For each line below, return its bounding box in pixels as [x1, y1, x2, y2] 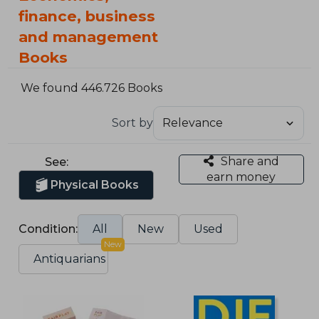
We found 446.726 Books [21, 81, 163, 95]
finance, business [19, 7, 156, 25]
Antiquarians [33, 251, 106, 266]
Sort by [111, 115, 153, 130]
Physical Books [51, 177, 140, 192]
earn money [206, 169, 276, 184]
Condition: [19, 221, 78, 236]
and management [19, 28, 159, 46]
